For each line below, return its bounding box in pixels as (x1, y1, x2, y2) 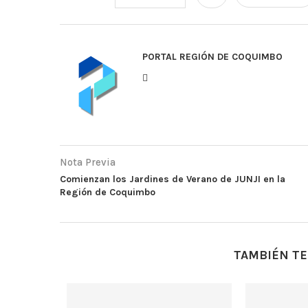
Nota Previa (60, 155, 115, 168)
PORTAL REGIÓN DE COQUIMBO (142, 50, 283, 63)
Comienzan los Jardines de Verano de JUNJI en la (60, 173, 285, 185)
